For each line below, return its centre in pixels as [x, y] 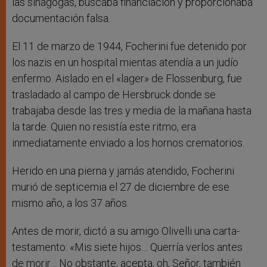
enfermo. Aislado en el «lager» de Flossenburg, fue [127, 79]
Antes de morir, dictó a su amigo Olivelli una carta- [126, 231]
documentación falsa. [61, 18]
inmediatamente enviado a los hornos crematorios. [128, 143]
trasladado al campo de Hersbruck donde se [114, 95]
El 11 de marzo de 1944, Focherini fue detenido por [129, 46]
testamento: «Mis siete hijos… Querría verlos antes [127, 247]
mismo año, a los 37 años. [70, 203]
